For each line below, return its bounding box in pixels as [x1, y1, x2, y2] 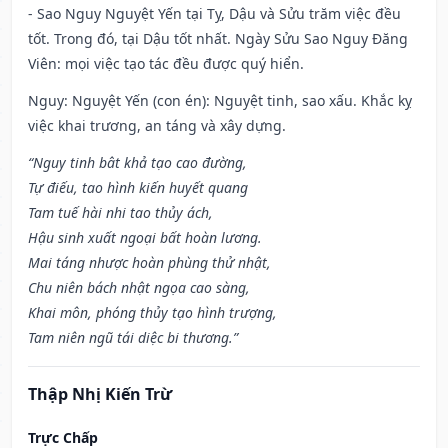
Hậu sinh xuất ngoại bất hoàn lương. [28, 228, 262, 248]
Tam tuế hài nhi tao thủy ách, [28, 203, 213, 223]
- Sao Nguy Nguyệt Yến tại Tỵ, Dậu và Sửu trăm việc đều [28, 4, 401, 24]
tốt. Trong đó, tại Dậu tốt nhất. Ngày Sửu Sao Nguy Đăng [28, 29, 408, 49]
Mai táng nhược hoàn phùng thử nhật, [28, 253, 271, 273]
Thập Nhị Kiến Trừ [28, 383, 172, 406]
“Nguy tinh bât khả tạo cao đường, [28, 153, 247, 173]
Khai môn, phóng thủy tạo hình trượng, [28, 303, 277, 323]
